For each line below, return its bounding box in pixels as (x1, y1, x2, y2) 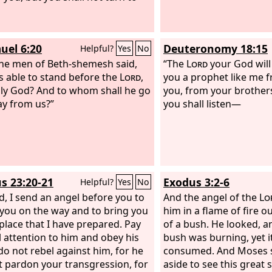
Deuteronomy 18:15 (163, 41, 268, 56)
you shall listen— (163, 97, 241, 110)
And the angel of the (163, 190, 259, 204)
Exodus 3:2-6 (163, 175, 229, 189)
